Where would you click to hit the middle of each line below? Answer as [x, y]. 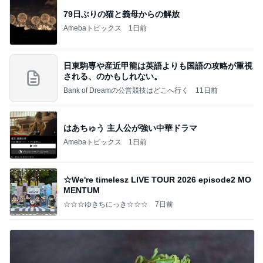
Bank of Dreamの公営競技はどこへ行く [126, 90]
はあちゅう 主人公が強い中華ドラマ [130, 128]
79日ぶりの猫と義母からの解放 [122, 14]
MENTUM [82, 190]
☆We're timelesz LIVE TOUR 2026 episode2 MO [157, 179]
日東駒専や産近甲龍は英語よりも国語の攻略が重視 [158, 65]
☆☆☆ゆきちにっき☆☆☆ [106, 204]
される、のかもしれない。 [113, 76]
